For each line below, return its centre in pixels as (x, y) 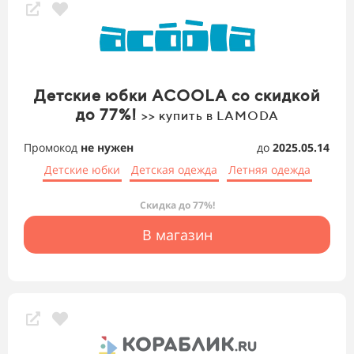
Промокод (52, 148)
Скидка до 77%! (177, 205)
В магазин (177, 235)
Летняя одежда (269, 170)
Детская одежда (174, 170)
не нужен (107, 148)
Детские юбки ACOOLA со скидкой (177, 96)
